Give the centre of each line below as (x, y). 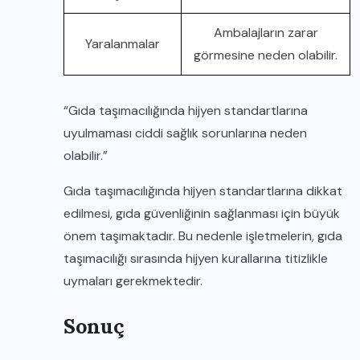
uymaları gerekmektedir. (133, 281)
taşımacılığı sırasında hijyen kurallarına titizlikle (196, 258)
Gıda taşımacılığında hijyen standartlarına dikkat (203, 191)
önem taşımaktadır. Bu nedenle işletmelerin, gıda (203, 236)
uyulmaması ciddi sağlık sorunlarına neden (185, 133)
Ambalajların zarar (266, 33)
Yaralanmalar (123, 44)
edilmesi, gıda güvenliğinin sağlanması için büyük (202, 213)
